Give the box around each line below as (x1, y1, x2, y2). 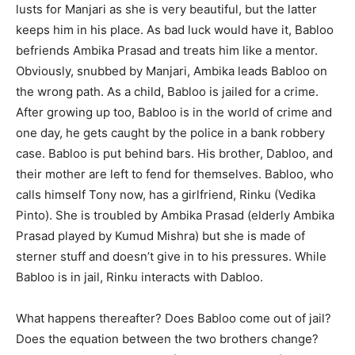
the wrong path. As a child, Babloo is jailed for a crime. (16, 83, 319, 99)
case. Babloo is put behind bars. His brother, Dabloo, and (16, 145, 333, 161)
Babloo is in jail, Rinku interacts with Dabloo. (16, 269, 263, 284)
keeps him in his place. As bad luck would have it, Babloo (16, 21, 334, 37)
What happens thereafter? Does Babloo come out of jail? (16, 310, 331, 326)
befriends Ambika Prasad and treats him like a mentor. (16, 42, 318, 58)
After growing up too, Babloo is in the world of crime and (16, 104, 332, 120)
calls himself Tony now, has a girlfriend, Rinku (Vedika (16, 186, 315, 202)
